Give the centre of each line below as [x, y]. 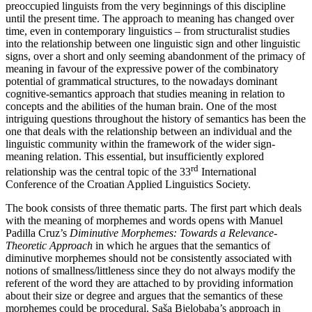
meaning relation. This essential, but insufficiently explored [135, 156]
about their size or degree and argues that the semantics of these [144, 296]
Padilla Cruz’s [38, 233]
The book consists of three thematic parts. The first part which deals [154, 208]
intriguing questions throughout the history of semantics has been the [156, 118]
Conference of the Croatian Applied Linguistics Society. [128, 185]
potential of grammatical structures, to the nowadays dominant [141, 81]
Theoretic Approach [49, 246]
